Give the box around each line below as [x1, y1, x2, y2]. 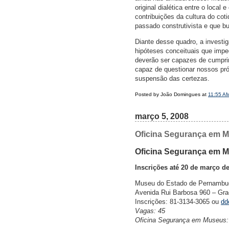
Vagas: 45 [135, 207, 165, 215]
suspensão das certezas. [135, 75, 210, 83]
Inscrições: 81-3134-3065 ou [135, 198, 221, 206]
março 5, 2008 [135, 112, 189, 121]
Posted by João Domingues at [135, 91, 208, 98]
